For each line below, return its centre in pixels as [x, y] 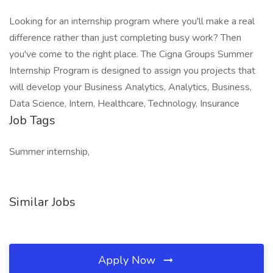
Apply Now [128, 260]
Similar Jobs [42, 202]
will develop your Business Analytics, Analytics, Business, [130, 87]
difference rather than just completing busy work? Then [125, 38]
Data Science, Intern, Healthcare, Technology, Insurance [124, 104]
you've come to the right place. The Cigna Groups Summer [131, 54]
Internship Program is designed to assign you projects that [132, 71]
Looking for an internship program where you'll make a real [132, 21]
